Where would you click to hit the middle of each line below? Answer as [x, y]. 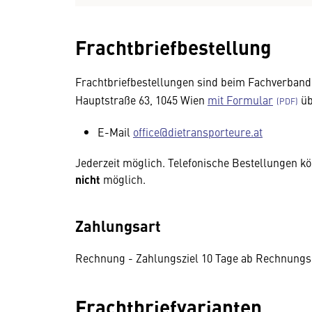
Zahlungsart [118, 225]
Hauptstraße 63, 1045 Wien [141, 100]
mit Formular [240, 100]
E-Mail [115, 132]
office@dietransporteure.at [198, 132]
